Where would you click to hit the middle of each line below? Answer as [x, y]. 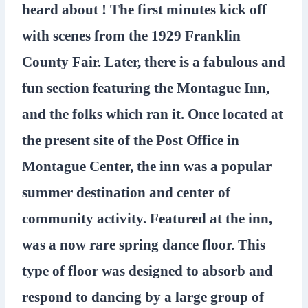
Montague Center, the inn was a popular [147, 166]
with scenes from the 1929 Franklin [131, 36]
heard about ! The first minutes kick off [144, 10]
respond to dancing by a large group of [143, 297]
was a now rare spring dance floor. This [144, 245]
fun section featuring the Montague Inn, [146, 88]
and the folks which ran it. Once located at [153, 114]
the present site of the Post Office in [131, 140]
